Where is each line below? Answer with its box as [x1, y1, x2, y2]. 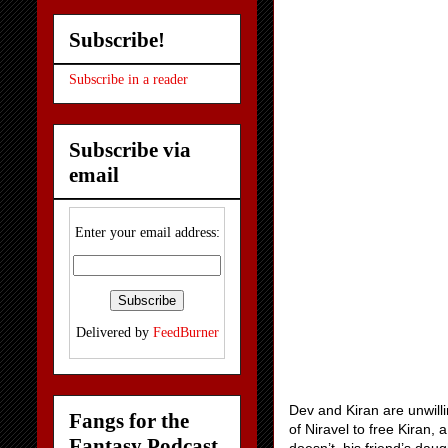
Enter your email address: [74, 225, 220, 241]
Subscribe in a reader [69, 72, 188, 88]
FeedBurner [152, 325, 219, 341]
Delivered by [75, 325, 153, 341]
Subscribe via [69, 137, 191, 162]
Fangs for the [69, 408, 189, 433]
